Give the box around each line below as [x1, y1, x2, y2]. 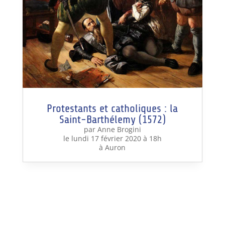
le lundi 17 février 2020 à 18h [63, 133, 162, 143]
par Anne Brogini [83, 124, 141, 134]
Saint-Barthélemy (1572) [59, 113, 166, 126]
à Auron [99, 142, 126, 152]
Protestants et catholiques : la [47, 102, 178, 115]
